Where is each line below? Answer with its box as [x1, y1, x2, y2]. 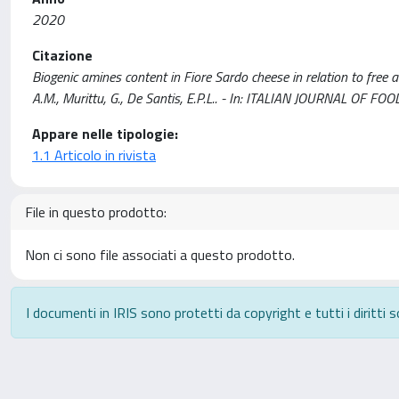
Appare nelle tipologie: [32, 122, 178, 144]
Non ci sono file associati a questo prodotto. [25, 243, 295, 265]
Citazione [32, 44, 93, 66]
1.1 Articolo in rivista [32, 143, 156, 166]
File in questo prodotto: [25, 200, 167, 223]
